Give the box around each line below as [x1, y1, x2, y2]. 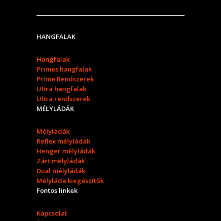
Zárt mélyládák [37, 156, 85, 166]
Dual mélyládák [37, 166, 85, 176]
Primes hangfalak [37, 65, 92, 74]
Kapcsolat [37, 209, 67, 218]
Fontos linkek [37, 186, 77, 195]
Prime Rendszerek [37, 74, 94, 84]
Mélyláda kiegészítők [37, 176, 104, 185]
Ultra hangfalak [37, 84, 86, 94]
